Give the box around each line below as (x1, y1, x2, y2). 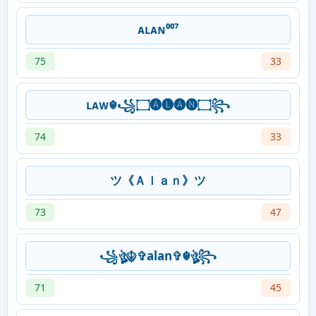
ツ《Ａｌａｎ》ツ (110, 172, 206, 189)
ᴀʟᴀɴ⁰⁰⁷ (138, 21, 178, 38)
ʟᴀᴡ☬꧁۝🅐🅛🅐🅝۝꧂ (211, 97, 230, 114)
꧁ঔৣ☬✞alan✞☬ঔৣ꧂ (99, 248, 217, 265)
